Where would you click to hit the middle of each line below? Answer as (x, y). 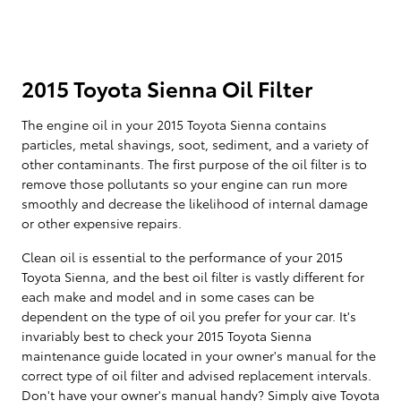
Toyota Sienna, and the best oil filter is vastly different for (193, 276)
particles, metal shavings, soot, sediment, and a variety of (195, 144)
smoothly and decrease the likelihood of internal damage (195, 203)
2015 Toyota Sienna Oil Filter (167, 87)
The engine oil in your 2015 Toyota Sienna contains (174, 124)
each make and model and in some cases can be (168, 296)
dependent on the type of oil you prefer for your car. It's (189, 316)
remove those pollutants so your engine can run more (184, 183)
